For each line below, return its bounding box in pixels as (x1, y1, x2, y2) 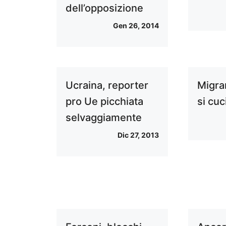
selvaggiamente (66, 111, 142, 124)
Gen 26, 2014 (113, 21, 159, 30)
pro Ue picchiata (66, 95, 143, 107)
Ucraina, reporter (66, 79, 148, 91)
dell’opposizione (66, 2, 143, 14)
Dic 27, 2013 (118, 131, 159, 139)
